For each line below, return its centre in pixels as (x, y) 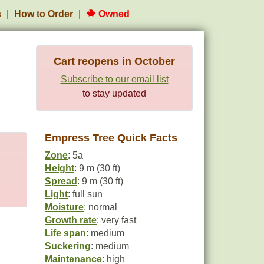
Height (60, 168)
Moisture (64, 207)
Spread (61, 181)
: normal (100, 207)
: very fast (116, 220)
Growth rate (71, 220)
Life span (65, 233)
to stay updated (114, 93)
